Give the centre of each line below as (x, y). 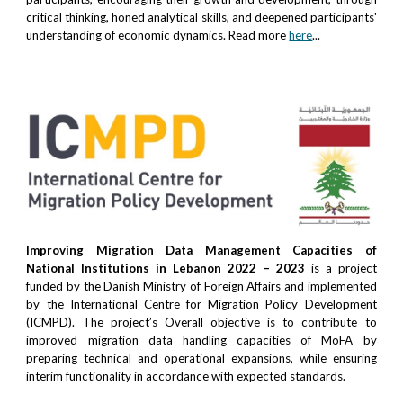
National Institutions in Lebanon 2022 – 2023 (166, 269)
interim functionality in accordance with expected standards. (186, 376)
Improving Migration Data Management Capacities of (201, 251)
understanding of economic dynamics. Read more (158, 36)
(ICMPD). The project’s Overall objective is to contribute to (201, 322)
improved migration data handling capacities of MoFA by (201, 340)
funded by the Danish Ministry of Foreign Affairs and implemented (201, 287)
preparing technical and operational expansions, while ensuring (201, 358)
